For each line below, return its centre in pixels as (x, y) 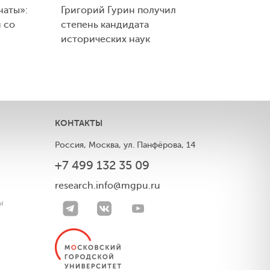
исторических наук (105, 39)
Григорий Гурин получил (118, 10)
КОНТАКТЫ (79, 123)
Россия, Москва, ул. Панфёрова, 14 (125, 145)
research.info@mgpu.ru (108, 185)
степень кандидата (105, 24)
